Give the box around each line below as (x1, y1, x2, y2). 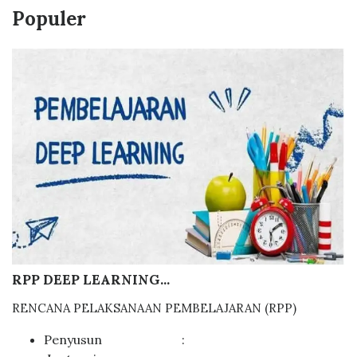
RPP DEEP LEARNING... (12, 270, 170, 288)
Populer (12, 6, 86, 31)
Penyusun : (44, 331, 188, 347)
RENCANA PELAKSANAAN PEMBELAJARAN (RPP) (12, 300, 296, 316)
